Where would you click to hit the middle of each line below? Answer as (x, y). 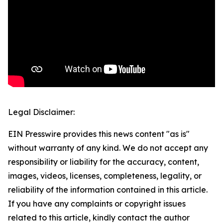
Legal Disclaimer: (41, 112)
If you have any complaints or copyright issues (97, 204)
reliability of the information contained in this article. (108, 190)
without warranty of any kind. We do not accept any (108, 148)
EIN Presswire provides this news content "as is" (99, 134)
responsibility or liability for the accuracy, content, (104, 162)
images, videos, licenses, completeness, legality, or (105, 176)
